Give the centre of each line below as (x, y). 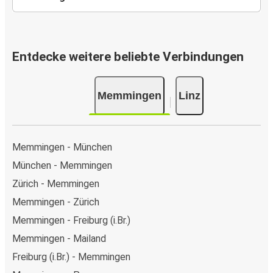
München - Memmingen (62, 165)
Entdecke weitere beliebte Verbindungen (128, 57)
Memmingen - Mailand (59, 238)
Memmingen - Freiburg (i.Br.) (71, 220)
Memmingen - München (62, 147)
